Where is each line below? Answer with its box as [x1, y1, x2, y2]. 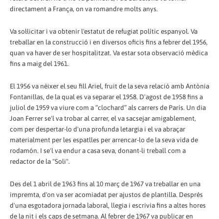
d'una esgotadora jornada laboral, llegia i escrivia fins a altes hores [10, 201, 206, 210]
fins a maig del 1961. [10, 60, 69, 68]
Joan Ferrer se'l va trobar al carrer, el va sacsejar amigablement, [10, 114, 196, 123]
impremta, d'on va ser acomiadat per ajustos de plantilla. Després [10, 191, 203, 199]
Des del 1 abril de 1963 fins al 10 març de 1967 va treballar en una [10, 180, 200, 188]
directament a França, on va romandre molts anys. [10, 5, 158, 13]
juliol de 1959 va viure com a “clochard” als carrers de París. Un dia [10, 104, 206, 112]
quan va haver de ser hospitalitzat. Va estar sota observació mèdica [10, 49, 208, 57]
